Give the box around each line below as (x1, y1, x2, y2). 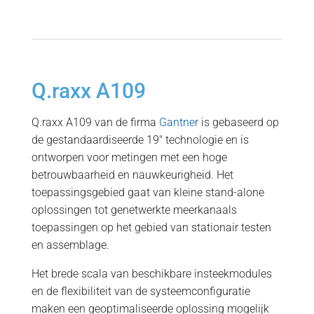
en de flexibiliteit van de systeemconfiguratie (31, 285, 250, 298)
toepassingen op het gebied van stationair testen (31, 221, 271, 234)
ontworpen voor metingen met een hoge (31, 151, 227, 164)
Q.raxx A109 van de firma (31, 116, 159, 129)
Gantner (158, 116, 198, 129)
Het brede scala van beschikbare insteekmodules (31, 267, 272, 280)
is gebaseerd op (198, 116, 279, 129)
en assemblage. (31, 238, 109, 252)
